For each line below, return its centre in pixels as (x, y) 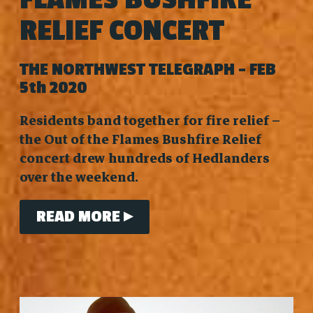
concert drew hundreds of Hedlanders (144, 159)
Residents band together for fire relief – (150, 121)
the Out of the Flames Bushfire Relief (140, 140)
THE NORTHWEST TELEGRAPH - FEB (147, 70)
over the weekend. (79, 177)
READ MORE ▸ (84, 217)
